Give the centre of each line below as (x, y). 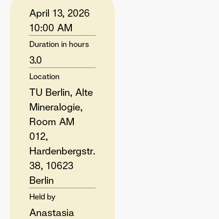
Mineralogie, (56, 107)
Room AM (52, 122)
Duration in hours (59, 44)
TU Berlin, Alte (61, 92)
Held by (43, 197)
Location (44, 77)
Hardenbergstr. (62, 151)
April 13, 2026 (60, 13)
